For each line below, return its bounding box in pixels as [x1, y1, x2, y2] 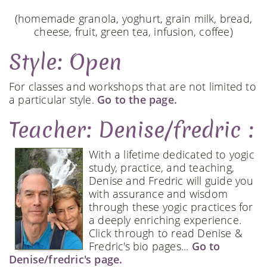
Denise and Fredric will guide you [89, 173, 254, 188]
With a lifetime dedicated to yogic [89, 147, 254, 162]
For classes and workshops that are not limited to [9, 79, 256, 94]
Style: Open [9, 47, 122, 77]
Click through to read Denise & [89, 225, 243, 240]
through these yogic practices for [89, 199, 253, 214]
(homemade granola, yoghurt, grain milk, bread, [14, 11, 253, 26]
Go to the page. [97, 92, 177, 107]
